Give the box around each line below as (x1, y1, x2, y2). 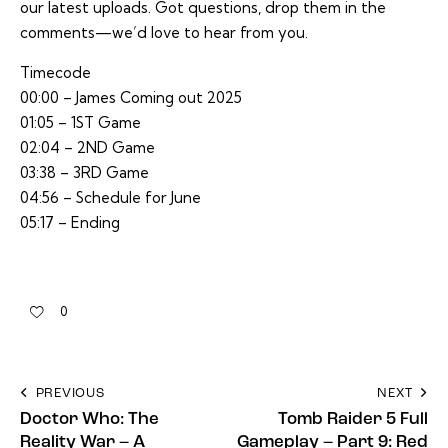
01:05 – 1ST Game (20, 113, 141, 133)
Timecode (20, 63, 91, 83)
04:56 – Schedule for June (20, 188, 201, 208)
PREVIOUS (35, 387, 105, 401)
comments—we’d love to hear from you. (20, 23, 308, 43)
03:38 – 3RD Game (20, 163, 149, 183)
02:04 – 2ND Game (20, 138, 155, 158)
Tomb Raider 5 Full (278, 411, 428, 429)
